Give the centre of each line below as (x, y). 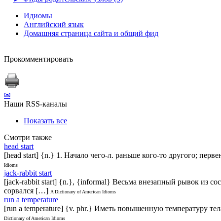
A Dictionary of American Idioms (83, 191)
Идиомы (38, 15)
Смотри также (28, 137)
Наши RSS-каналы (36, 104)
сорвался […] (26, 190)
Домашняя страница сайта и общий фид (91, 33)
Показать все (45, 120)
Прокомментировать (38, 59)
